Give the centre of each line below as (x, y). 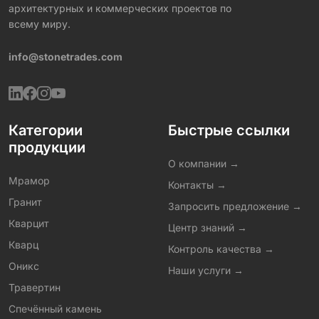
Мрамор (29, 181)
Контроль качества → (221, 249)
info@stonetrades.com (66, 57)
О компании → (204, 163)
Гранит (25, 202)
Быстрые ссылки (229, 130)
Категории (46, 130)
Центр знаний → (208, 228)
